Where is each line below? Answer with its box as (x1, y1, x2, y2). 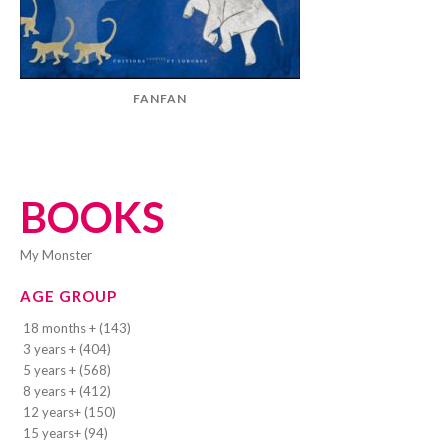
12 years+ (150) (23, 403, 116, 420)
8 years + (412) (23, 382, 111, 399)
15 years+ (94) (23, 424, 108, 441)
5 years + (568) (23, 361, 111, 378)
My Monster (32, 246, 92, 263)
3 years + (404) (23, 340, 111, 357)
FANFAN (133, 90, 187, 106)
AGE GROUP (20, 286, 117, 305)
